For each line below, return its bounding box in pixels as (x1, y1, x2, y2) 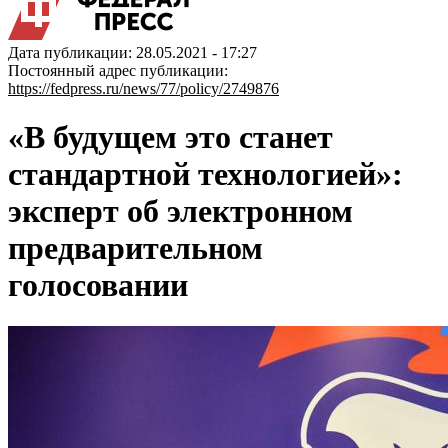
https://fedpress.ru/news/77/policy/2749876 (8, 80, 279, 97)
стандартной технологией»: (8, 156, 403, 193)
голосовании (8, 267, 188, 304)
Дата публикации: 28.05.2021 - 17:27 (8, 44, 257, 61)
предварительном (8, 230, 263, 267)
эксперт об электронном (8, 193, 353, 230)
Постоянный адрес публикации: (8, 62, 228, 79)
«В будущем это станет (8, 119, 333, 156)
